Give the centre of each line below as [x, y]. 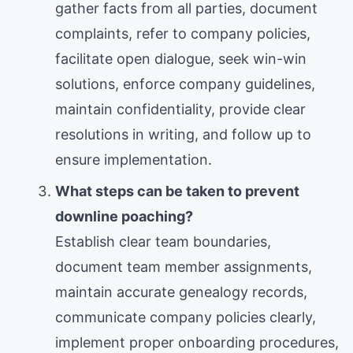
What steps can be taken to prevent [177, 191]
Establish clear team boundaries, [163, 241]
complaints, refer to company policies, [183, 33]
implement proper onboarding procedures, [197, 342]
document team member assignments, [184, 266]
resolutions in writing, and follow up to [183, 134]
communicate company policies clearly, [186, 317]
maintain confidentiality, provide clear [180, 109]
